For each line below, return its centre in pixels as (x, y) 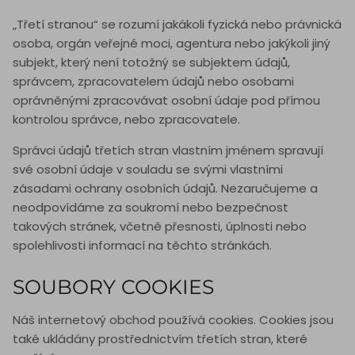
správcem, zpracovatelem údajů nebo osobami (153, 82)
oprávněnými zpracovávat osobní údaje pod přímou (166, 101)
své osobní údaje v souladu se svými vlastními (148, 170)
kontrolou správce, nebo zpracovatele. (126, 120)
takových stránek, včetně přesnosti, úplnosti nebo (160, 227)
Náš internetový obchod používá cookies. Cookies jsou (173, 320)
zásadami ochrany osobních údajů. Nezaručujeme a (165, 189)
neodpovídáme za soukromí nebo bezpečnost (151, 208)
